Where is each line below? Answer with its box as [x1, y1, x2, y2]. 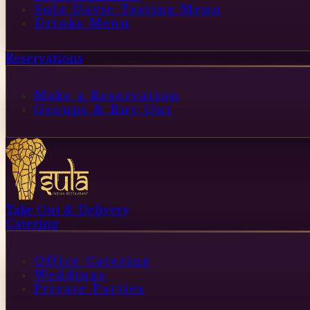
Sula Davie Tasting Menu [34, 1, 222, 16]
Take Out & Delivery [6, 203, 129, 217]
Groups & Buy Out [34, 102, 172, 116]
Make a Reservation [34, 88, 180, 102]
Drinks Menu [34, 15, 131, 30]
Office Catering [34, 253, 151, 268]
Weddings [34, 267, 106, 282]
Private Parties [34, 281, 145, 295]
